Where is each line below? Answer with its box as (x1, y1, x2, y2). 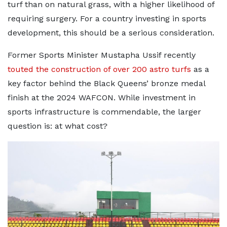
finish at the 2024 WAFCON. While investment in (8, 93, 196, 102)
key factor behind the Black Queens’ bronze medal (8, 79, 205, 88)
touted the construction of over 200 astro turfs (8, 64, 191, 74)
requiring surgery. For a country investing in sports (8, 14, 206, 23)
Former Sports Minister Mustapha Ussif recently (8, 50, 196, 60)
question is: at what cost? (8, 121, 107, 131)
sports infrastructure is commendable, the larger (8, 107, 201, 117)
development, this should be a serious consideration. (8, 28, 214, 37)
